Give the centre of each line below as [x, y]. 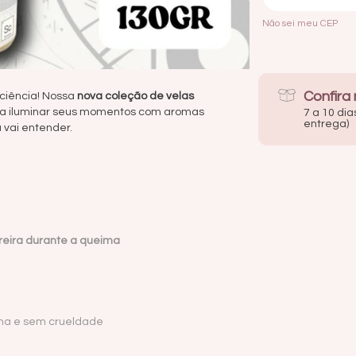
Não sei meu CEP [300, 23]
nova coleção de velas [135, 97]
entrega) [327, 124]
